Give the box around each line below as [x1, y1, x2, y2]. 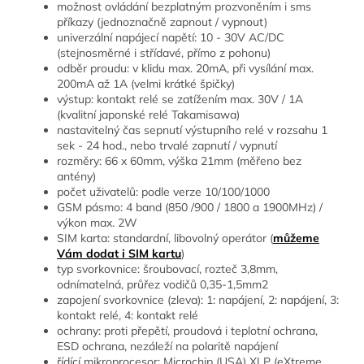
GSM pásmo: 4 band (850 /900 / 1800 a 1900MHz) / [57, 200, 323, 215]
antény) [57, 169, 96, 184]
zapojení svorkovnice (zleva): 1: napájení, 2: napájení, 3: [57, 292, 339, 308]
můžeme [273, 231, 319, 246]
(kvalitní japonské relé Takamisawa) [57, 107, 240, 123]
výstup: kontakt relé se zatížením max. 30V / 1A [57, 92, 303, 107]
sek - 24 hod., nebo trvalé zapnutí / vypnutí [57, 138, 277, 154]
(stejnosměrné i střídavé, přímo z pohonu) [57, 45, 271, 61]
